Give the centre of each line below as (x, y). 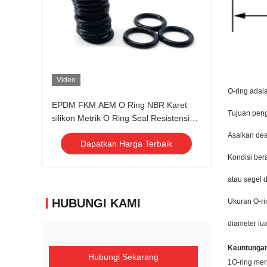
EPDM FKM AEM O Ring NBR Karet (119, 105)
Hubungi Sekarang (123, 257)
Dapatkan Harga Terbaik (126, 144)
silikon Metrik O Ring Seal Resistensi (121, 118)
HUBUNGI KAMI (96, 203)
